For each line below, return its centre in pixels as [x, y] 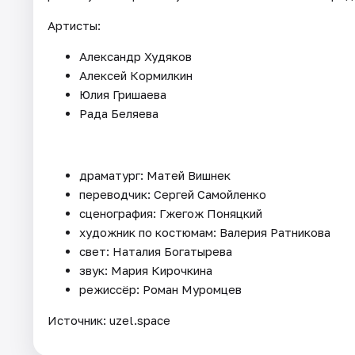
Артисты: [74, 25]
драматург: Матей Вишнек [155, 175]
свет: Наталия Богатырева [156, 251]
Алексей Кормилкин [136, 75]
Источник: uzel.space [109, 320]
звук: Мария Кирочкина [146, 270]
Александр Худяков [136, 56]
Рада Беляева [119, 113]
